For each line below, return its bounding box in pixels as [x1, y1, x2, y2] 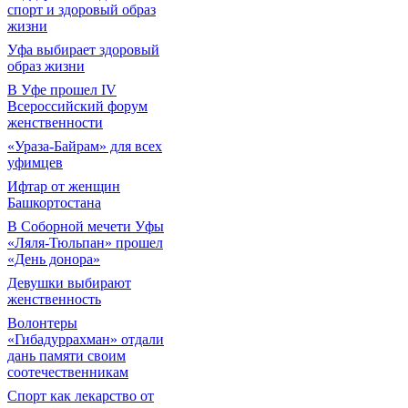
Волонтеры [7, 315, 77, 331]
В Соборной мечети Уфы [7, 219, 164, 234]
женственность [7, 291, 101, 307]
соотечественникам [7, 364, 128, 380]
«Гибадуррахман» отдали [7, 331, 164, 347]
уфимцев [7, 155, 63, 170]
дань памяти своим [7, 348, 126, 363]
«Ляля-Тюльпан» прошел [7, 235, 163, 250]
